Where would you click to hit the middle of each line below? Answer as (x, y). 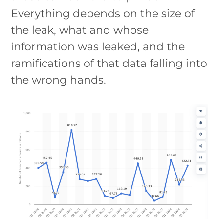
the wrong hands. (59, 79)
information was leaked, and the (98, 46)
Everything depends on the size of (103, 13)
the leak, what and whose (80, 30)
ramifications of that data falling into (109, 63)
